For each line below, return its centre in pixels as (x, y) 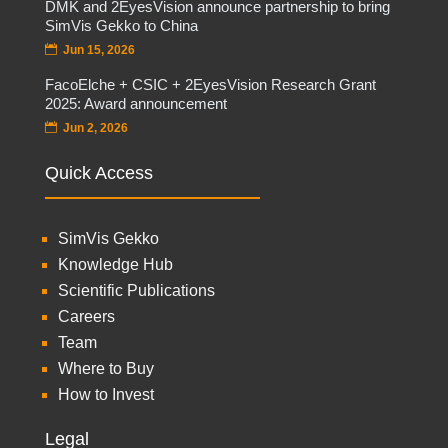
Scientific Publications (136, 290)
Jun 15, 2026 (98, 49)
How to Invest (105, 394)
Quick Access (98, 172)
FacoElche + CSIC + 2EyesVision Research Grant (210, 84)
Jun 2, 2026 (95, 127)
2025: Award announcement (135, 103)
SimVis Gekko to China (121, 25)
